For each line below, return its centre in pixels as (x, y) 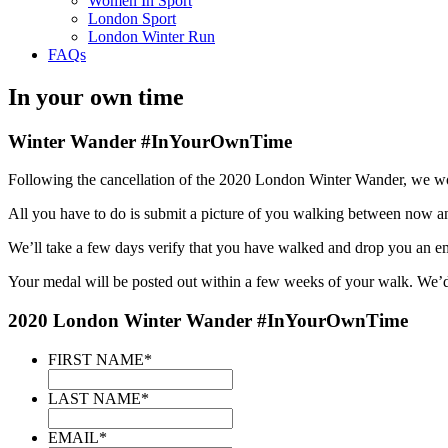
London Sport (132, 18)
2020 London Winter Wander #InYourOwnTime (208, 321)
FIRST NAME (96, 359)
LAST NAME (94, 398)
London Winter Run (151, 36)
